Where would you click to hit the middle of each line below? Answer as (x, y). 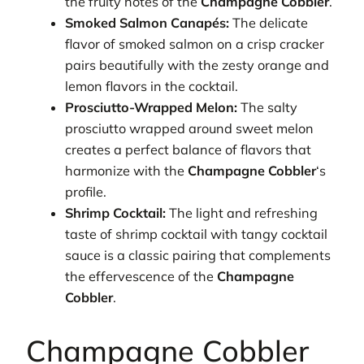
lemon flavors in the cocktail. (152, 87)
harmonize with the (127, 171)
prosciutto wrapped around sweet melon (190, 129)
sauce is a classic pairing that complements (198, 256)
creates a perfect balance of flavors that (188, 150)
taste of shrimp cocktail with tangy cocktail (197, 234)
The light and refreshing (242, 213)
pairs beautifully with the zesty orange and (197, 65)
